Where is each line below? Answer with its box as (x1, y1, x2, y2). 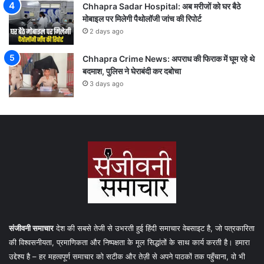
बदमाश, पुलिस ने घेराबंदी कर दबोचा (82, 65, 181, 76)
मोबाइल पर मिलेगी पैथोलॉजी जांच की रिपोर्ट (82, 13, 202, 24)
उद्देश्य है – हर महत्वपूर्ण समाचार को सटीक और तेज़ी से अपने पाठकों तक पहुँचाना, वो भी (9, 251, 245, 261)
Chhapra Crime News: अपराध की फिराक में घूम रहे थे (82, 53, 255, 64)
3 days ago (90, 79, 124, 88)
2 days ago (90, 27, 124, 35)
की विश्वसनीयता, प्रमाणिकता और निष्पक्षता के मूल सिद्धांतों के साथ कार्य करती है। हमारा (9, 237, 250, 247)
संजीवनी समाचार (9, 223, 54, 233)
